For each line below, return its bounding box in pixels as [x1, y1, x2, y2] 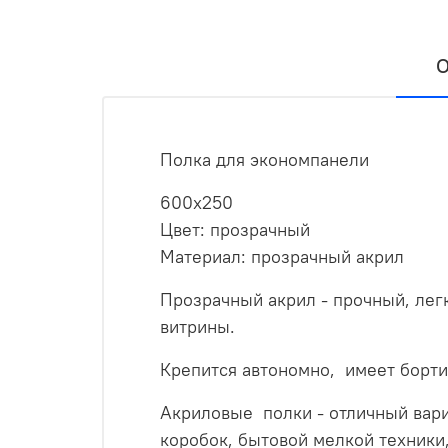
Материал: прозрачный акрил [160, 245, 404, 269]
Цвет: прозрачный [160, 218, 310, 242]
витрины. [160, 315, 240, 339]
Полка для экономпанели [160, 148, 374, 172]
